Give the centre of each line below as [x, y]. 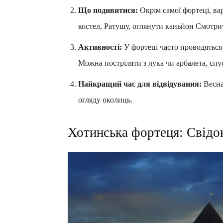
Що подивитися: [108, 10]
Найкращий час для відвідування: [140, 84]
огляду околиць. [105, 100]
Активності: [100, 47]
